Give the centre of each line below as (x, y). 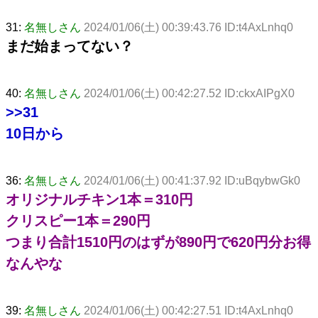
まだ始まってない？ (70, 46)
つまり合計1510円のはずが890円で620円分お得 (158, 242)
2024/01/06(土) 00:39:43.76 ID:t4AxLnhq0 (188, 27)
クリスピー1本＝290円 (78, 220)
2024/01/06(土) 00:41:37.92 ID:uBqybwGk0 (192, 180)
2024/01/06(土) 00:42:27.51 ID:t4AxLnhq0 (188, 310)
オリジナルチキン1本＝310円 (99, 199)
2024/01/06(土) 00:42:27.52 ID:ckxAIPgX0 (189, 93)
